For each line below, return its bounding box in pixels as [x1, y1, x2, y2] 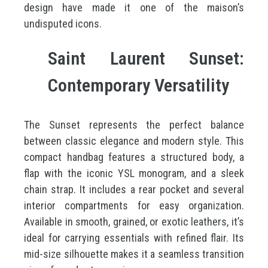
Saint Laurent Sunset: [48, 48, 244, 69]
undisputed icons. [24, 17, 102, 30]
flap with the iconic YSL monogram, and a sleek [24, 167, 244, 179]
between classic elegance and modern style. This [24, 135, 244, 147]
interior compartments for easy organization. [24, 199, 244, 212]
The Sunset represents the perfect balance [24, 118, 244, 131]
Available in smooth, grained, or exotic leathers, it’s [24, 215, 244, 228]
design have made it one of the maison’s [24, 1, 244, 14]
